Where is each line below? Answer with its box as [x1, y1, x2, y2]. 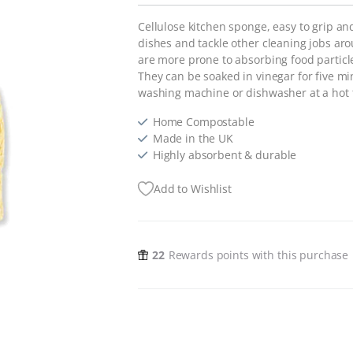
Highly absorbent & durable [152, 147, 297, 163]
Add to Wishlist [154, 181, 232, 197]
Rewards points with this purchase [168, 247, 349, 263]
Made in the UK [152, 131, 233, 147]
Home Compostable [152, 114, 255, 130]
